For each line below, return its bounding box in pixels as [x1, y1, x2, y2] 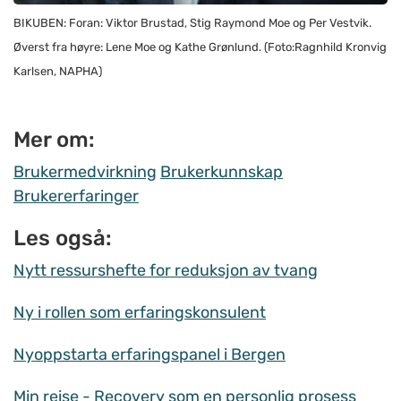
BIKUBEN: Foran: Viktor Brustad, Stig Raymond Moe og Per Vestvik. [13, 15, 371, 30]
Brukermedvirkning [13, 161, 157, 182]
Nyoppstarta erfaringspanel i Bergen [13, 344, 286, 364]
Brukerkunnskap [160, 161, 283, 182]
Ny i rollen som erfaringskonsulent [13, 302, 266, 322]
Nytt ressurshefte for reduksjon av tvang [13, 260, 318, 280]
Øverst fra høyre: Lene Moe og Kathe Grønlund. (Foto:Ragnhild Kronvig [13, 39, 387, 54]
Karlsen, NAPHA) [13, 64, 102, 78]
